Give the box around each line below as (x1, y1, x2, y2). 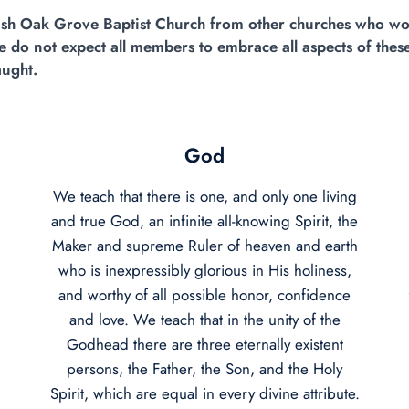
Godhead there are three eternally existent (66, 332, 343, 355)
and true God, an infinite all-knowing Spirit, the (51, 209, 358, 232)
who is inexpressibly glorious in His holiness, (58, 258, 351, 281)
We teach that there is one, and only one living (52, 184, 357, 207)
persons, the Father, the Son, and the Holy (67, 357, 342, 380)
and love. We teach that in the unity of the (68, 308, 341, 330)
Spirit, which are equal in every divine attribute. (49, 382, 360, 404)
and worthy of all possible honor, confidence (58, 283, 351, 306)
